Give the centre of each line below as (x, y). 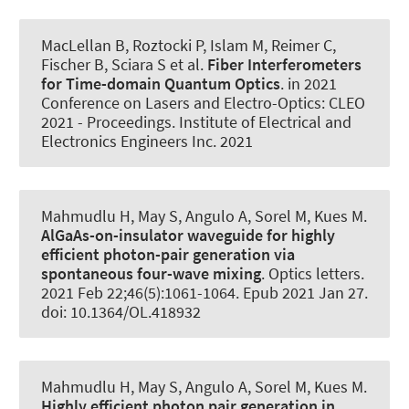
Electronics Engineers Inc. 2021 (147, 141)
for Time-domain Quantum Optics (161, 83)
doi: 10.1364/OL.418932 (121, 312)
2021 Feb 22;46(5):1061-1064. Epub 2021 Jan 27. (204, 293)
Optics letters (315, 273)
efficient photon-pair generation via (168, 254)
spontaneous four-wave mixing (151, 273)
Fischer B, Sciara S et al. (124, 64)
